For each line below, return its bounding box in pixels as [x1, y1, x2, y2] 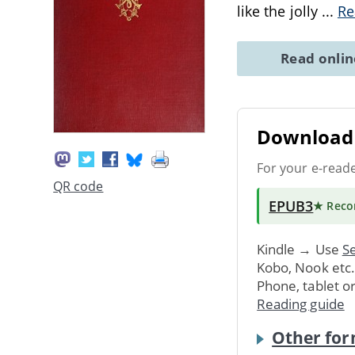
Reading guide [257, 294, 345, 313]
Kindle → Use [257, 239, 342, 258]
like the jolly [237, 2, 322, 21]
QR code [53, 177, 104, 196]
